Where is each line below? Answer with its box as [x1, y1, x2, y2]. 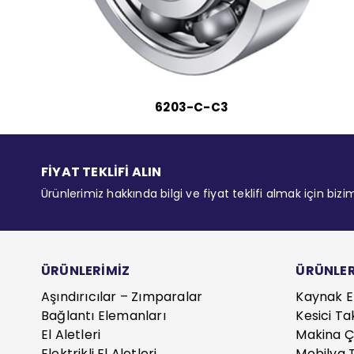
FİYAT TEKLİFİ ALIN [41, 162, 162, 181]
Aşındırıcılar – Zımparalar [41, 287, 203, 306]
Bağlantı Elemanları [41, 306, 166, 325]
